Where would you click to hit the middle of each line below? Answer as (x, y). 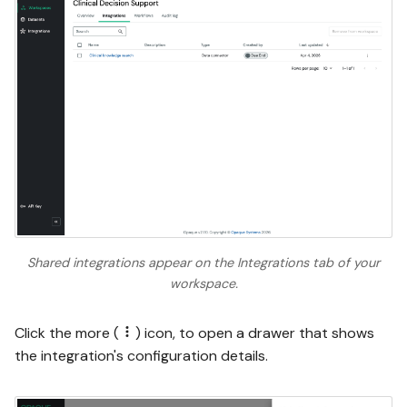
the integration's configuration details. (141, 356)
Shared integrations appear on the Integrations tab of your (203, 262)
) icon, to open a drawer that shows (255, 333)
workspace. (203, 283)
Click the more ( (67, 333)
